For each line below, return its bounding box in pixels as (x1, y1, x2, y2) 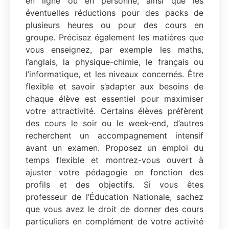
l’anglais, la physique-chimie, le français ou (26, 57, 203, 67)
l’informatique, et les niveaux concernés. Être (26, 69, 203, 80)
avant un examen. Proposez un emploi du (26, 143, 203, 153)
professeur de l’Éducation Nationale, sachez (26, 192, 203, 202)
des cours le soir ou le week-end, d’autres (26, 118, 203, 129)
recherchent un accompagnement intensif (26, 130, 203, 141)
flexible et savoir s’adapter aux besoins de (26, 81, 203, 92)
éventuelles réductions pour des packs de (26, 8, 203, 18)
